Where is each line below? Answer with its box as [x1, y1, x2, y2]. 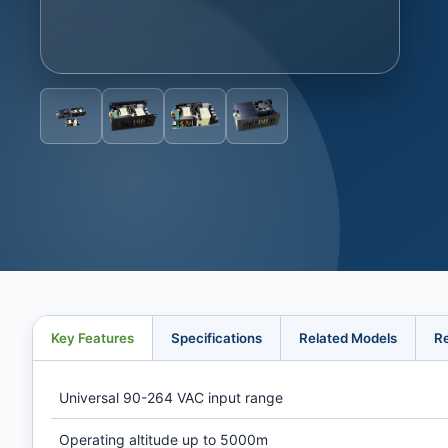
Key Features [51, 330, 134, 346]
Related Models [299, 330, 397, 346]
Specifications [171, 330, 262, 346]
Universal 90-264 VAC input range [59, 389, 283, 406]
